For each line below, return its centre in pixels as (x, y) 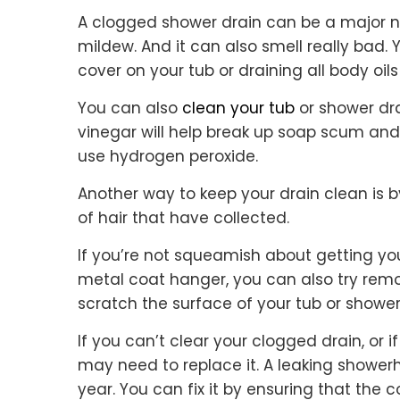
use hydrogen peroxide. (168, 157)
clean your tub (238, 108)
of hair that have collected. (183, 218)
